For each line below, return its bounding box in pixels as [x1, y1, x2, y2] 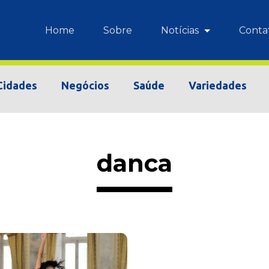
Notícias [161, 25, 201, 36]
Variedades [189, 79, 247, 91]
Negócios [61, 79, 109, 91]
